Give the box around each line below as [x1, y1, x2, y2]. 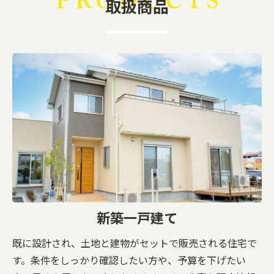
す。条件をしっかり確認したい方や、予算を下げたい [12, 255, 246, 267]
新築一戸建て [97, 211, 177, 227]
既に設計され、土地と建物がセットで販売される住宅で [12, 238, 257, 250]
